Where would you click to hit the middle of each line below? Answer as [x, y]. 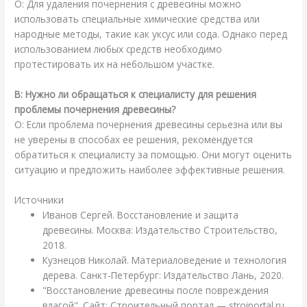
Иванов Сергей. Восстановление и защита [141, 214]
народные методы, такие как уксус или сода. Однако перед [151, 34]
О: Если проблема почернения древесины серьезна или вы [149, 125]
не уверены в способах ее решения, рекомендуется [134, 140]
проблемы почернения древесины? [95, 110]
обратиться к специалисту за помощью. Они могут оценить [153, 155]
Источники [39, 199]
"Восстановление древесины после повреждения [156, 290]
